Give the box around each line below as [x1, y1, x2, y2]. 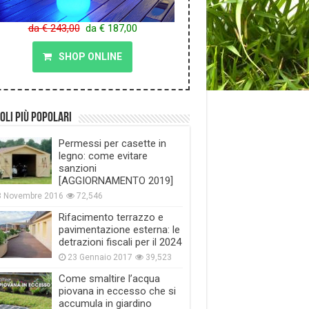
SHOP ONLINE [59, 51, 122, 62]
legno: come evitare [58, 150, 148, 162]
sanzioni [58, 162, 97, 175]
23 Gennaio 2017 [67, 252, 132, 262]
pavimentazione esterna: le [58, 223, 180, 236]
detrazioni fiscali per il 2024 [58, 236, 181, 248]
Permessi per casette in [58, 137, 166, 150]
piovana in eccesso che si [58, 285, 176, 297]
